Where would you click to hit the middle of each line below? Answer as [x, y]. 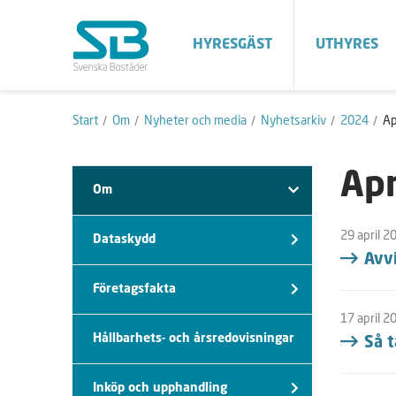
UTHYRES [347, 45]
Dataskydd [124, 239]
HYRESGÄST [232, 45]
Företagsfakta [134, 289]
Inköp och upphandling [160, 388]
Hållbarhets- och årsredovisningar [194, 338]
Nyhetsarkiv [293, 120]
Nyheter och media [195, 120]
